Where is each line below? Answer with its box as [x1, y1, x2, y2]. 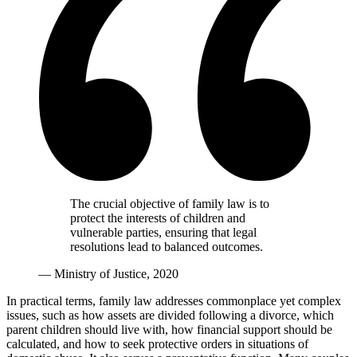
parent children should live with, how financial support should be [6, 323, 332, 337]
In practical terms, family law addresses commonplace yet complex [6, 294, 341, 308]
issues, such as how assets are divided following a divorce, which [6, 308, 334, 323]
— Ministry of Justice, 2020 [38, 267, 178, 281]
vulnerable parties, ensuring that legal [70, 226, 257, 240]
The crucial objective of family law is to [70, 197, 269, 211]
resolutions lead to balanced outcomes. [70, 240, 263, 254]
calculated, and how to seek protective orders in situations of [6, 337, 308, 351]
